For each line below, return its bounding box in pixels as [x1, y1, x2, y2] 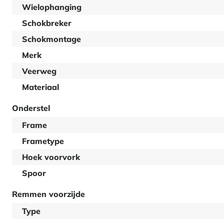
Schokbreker [22, 18, 71, 28]
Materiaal [22, 82, 59, 92]
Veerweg [22, 66, 56, 76]
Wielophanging [22, 2, 81, 12]
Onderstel [12, 103, 50, 113]
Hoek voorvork [22, 152, 80, 162]
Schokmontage [22, 34, 81, 44]
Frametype [22, 136, 64, 146]
